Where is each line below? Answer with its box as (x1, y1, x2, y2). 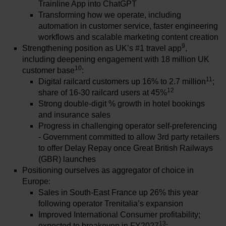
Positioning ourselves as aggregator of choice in (22, 166, 194, 175)
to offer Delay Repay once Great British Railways (38, 144, 213, 152)
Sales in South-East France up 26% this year (38, 188, 198, 197)
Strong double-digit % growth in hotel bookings (38, 99, 205, 108)
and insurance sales (38, 110, 110, 119)
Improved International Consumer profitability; (38, 210, 200, 219)
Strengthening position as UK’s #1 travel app (22, 44, 182, 52)
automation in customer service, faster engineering (38, 22, 218, 30)
